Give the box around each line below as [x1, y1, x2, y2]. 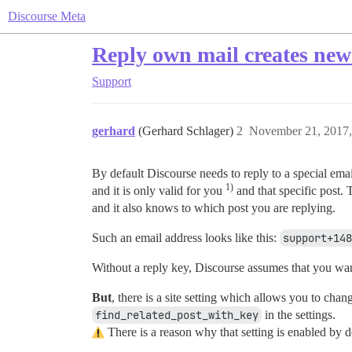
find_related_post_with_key [95, 308, 258, 322]
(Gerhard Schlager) [138, 124, 236, 137]
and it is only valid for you [92, 184, 225, 197]
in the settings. [262, 308, 335, 321]
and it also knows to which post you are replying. [92, 201, 335, 214]
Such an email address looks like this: [92, 231, 280, 244]
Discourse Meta [8, 9, 86, 23]
